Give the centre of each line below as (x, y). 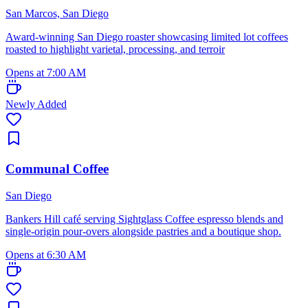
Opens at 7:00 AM (46, 72)
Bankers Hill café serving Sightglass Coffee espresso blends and (144, 219)
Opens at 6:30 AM (46, 255)
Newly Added (36, 104)
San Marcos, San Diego (57, 13)
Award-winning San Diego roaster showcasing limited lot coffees (147, 36)
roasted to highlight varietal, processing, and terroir (115, 49)
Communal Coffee (57, 169)
